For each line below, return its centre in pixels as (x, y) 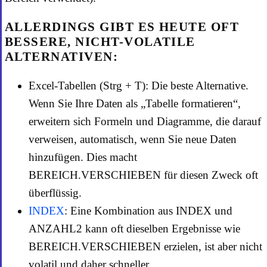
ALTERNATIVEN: (62, 57)
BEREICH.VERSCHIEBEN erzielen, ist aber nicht (145, 247)
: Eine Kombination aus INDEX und (148, 211)
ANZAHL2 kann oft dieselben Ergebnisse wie (134, 229)
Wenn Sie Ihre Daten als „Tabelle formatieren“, (135, 104)
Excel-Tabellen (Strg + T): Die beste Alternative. (139, 86)
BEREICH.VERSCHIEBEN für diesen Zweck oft (143, 175)
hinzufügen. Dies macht (83, 157)
